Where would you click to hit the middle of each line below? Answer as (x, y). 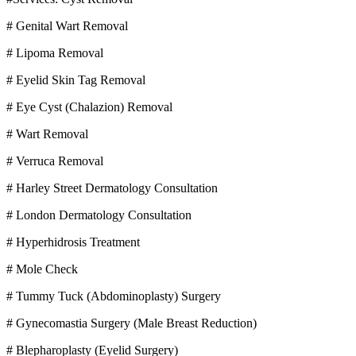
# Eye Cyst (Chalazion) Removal (89, 106)
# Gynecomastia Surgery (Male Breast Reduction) (132, 323)
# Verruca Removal (55, 161)
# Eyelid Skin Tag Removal (76, 79)
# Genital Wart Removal (67, 25)
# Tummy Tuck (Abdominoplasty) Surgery (114, 296)
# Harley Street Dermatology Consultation (112, 188)
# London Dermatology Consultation (99, 215)
